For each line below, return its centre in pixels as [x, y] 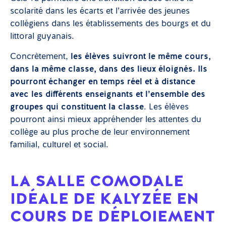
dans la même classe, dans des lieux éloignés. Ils [109, 69]
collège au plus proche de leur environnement [100, 132]
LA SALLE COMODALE [97, 180]
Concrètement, [40, 56]
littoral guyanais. [42, 36]
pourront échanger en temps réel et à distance [103, 82]
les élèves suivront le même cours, [141, 56]
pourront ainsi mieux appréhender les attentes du [106, 120]
